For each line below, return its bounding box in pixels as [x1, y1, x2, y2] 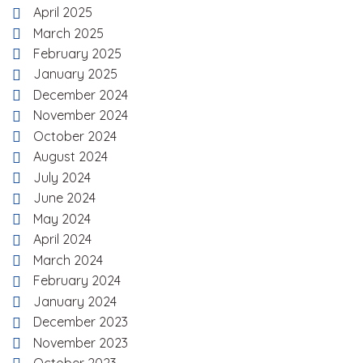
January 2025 [33, 66, 117, 83]
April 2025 [33, 4, 92, 21]
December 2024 [33, 86, 128, 103]
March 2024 [33, 251, 103, 268]
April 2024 [33, 231, 92, 248]
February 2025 [33, 45, 122, 62]
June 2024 [33, 190, 96, 207]
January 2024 [33, 293, 117, 310]
